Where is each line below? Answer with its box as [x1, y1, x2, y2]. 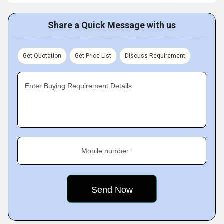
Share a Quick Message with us [48, 20, 176, 30]
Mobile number [81, 147, 129, 155]
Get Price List [75, 52, 111, 59]
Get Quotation [23, 52, 61, 59]
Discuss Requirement [125, 52, 185, 59]
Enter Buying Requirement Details [25, 82, 132, 90]
